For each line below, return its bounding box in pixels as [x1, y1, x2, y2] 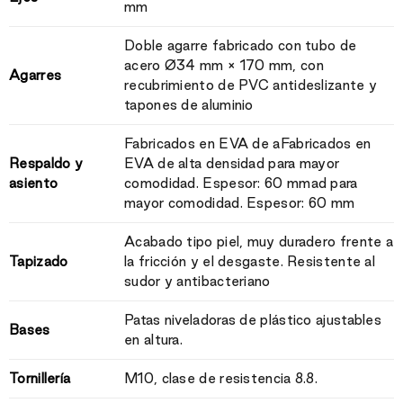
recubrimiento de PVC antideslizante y [124, 76, 378, 93]
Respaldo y [9, 155, 84, 171]
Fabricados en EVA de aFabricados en [124, 135, 372, 151]
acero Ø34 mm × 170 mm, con [124, 57, 324, 73]
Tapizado [9, 253, 68, 269]
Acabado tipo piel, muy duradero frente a [124, 233, 393, 249]
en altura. [124, 331, 183, 347]
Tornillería [9, 370, 71, 386]
